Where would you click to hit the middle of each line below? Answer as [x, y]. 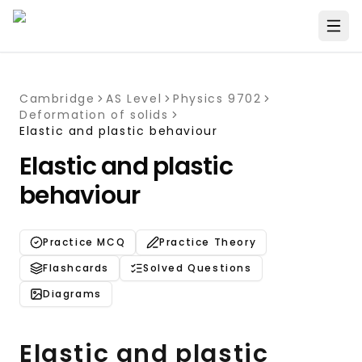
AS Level [134, 99]
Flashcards [76, 268]
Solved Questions [198, 268]
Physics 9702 [217, 99]
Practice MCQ [84, 242]
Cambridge [57, 99]
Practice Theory [208, 242]
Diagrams [72, 294]
